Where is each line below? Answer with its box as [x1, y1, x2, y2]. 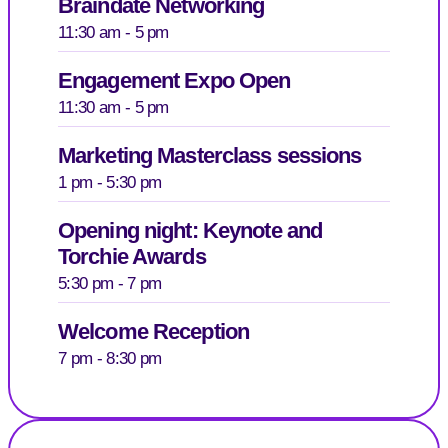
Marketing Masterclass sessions [58, 142, 362, 168]
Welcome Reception [58, 318, 250, 344]
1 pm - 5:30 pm [58, 172, 162, 192]
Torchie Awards [58, 243, 206, 269]
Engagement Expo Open [58, 67, 291, 93]
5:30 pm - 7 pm [58, 273, 162, 293]
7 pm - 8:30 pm [58, 348, 162, 368]
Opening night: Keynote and [58, 217, 323, 243]
